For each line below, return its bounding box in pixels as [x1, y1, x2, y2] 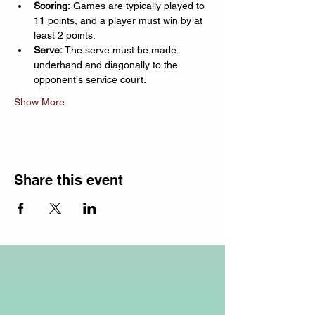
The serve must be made [63, 44, 179, 56]
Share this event [14, 172, 123, 188]
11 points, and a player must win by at [34, 15, 205, 26]
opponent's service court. [34, 74, 146, 85]
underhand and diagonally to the [34, 59, 181, 70]
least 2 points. [34, 30, 96, 41]
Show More [14, 96, 65, 108]
